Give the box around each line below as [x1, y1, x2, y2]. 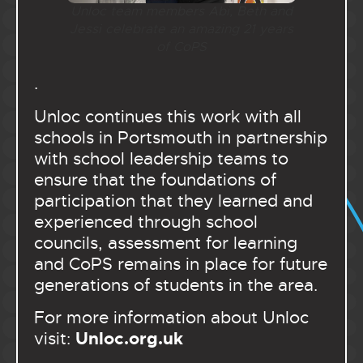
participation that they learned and [34, 190, 313, 211]
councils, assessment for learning [34, 232, 297, 254]
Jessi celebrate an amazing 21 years [70, 21, 293, 38]
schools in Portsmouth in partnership [34, 126, 327, 148]
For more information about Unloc [34, 306, 309, 328]
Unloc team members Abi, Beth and [70, 3, 293, 20]
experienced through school [34, 211, 258, 233]
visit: [34, 327, 75, 349]
